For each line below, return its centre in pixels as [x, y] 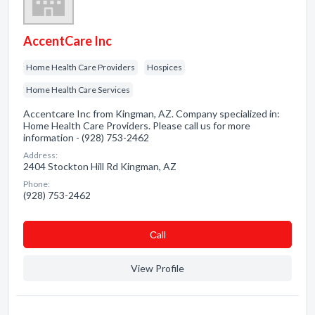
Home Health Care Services [78, 90]
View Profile [157, 268]
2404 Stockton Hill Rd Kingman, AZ [100, 166]
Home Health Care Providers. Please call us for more [137, 126]
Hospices [165, 67]
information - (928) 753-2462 [86, 137]
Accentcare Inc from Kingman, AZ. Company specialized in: [152, 114]
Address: [40, 155]
